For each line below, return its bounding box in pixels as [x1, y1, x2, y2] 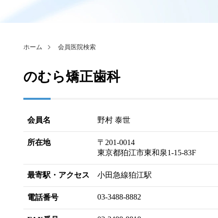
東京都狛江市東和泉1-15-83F [97, 148, 196, 157]
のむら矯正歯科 [23, 69, 120, 84]
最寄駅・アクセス [27, 171, 90, 179]
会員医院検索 [58, 44, 96, 51]
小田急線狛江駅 [97, 171, 152, 179]
